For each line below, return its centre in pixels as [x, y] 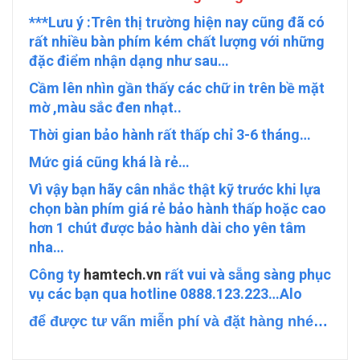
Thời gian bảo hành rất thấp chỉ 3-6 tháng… [170, 135]
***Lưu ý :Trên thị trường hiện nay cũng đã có [177, 22]
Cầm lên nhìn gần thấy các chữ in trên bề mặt [177, 88]
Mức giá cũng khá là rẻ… [109, 162]
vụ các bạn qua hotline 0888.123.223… [154, 294]
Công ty [56, 275]
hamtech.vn [123, 275]
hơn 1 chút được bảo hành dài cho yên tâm [168, 228]
